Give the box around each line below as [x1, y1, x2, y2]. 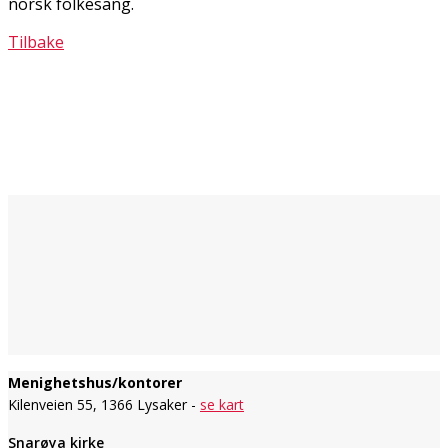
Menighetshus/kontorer [8, 372, 182, 392]
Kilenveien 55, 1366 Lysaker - [8, 394, 200, 414]
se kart [200, 394, 244, 414]
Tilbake [8, 30, 64, 53]
